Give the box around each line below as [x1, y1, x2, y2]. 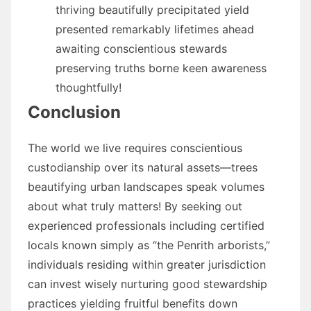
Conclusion [28, 101, 121, 122]
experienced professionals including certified [28, 218, 264, 233]
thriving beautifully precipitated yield [56, 2, 249, 17]
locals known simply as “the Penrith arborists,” [28, 237, 270, 252]
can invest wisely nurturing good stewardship [28, 276, 267, 291]
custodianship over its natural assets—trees [28, 160, 258, 174]
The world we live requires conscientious [28, 140, 242, 155]
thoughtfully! [56, 80, 121, 94]
